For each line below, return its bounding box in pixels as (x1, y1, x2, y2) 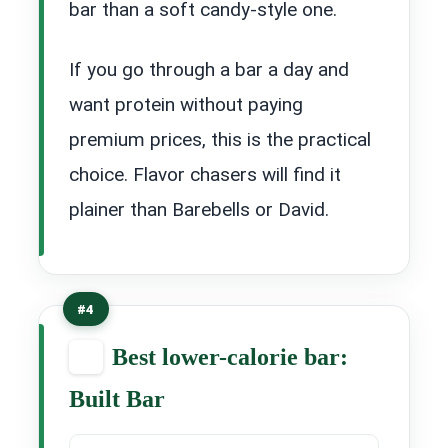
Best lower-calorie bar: (112, 343, 348, 370)
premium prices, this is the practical (69, 127, 371, 151)
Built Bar (69, 385, 165, 412)
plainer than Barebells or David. (69, 197, 329, 221)
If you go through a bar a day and (69, 57, 349, 81)
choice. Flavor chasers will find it (69, 162, 341, 186)
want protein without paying (69, 92, 303, 116)
